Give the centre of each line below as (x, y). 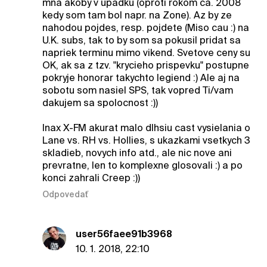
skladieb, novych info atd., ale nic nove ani (137, 153)
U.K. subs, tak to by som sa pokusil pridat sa (141, 40)
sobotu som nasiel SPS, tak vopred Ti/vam (137, 90)
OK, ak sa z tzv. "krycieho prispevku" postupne (145, 65)
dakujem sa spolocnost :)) (100, 103)
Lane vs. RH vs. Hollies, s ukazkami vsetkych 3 (146, 140)
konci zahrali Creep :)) (91, 178)
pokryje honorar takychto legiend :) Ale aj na (141, 77)
